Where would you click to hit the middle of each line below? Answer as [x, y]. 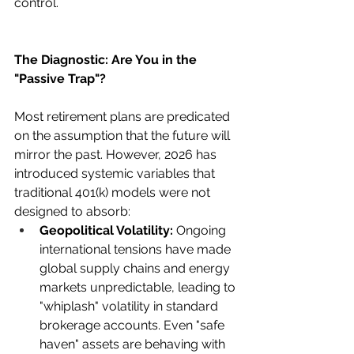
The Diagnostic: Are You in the [107, 60]
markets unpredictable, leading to [139, 288]
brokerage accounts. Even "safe [134, 326]
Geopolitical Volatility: [106, 231]
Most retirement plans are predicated [124, 117]
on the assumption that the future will [124, 136]
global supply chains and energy [136, 269]
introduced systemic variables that [116, 174]
